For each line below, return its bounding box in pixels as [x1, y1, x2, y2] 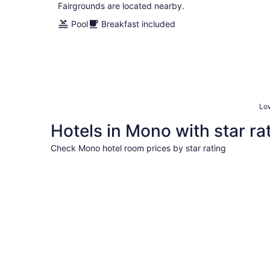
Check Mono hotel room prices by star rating [51, 143, 226, 153]
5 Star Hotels [50, 160, 110, 172]
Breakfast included [101, 19, 175, 29]
